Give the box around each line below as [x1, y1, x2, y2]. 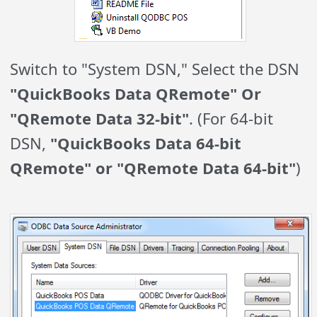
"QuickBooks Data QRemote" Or [10, 83, 262, 105]
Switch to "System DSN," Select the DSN [10, 58, 300, 80]
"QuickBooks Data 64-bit [46, 132, 242, 154]
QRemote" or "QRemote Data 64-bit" [10, 157, 296, 179]
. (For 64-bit [189, 108, 274, 129]
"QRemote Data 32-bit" [10, 108, 190, 129]
